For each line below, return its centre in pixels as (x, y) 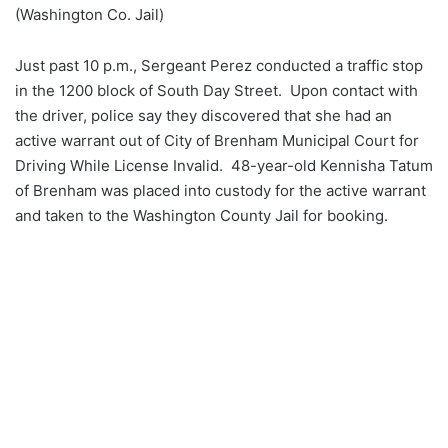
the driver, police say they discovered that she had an (203, 116)
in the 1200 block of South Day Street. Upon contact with (216, 91)
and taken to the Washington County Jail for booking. (201, 216)
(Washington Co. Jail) (89, 15)
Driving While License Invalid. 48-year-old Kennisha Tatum (224, 166)
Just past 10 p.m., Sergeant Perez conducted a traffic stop (219, 66)
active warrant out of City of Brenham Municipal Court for (217, 141)
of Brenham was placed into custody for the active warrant (220, 191)
